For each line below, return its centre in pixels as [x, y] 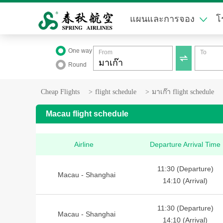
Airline [84, 144]
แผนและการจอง [162, 19]
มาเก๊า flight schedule [183, 92]
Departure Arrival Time [185, 144]
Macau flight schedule [87, 114]
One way [80, 51]
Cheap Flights [60, 92]
